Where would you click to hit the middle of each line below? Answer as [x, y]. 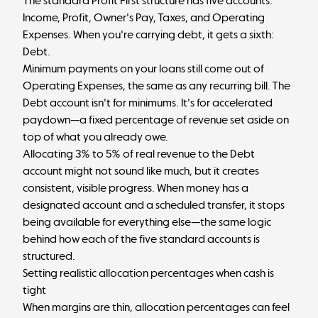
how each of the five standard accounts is [159, 239]
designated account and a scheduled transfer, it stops [154, 205]
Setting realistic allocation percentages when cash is [148, 273]
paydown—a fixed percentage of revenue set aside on [156, 120]
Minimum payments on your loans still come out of [143, 68]
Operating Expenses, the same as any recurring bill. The [157, 86]
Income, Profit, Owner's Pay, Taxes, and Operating [144, 17]
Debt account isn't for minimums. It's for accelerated [148, 103]
